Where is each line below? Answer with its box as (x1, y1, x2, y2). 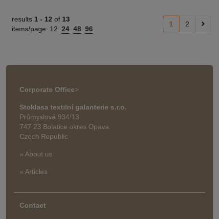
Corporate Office (20, 86, 75, 93)
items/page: (12, 25, 50, 33)
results (12, 15, 34, 23)
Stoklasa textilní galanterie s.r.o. (20, 103, 127, 111)
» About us (20, 150, 52, 158)
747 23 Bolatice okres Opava (20, 123, 109, 131)
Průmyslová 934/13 (20, 113, 79, 121)
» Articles (20, 168, 47, 175)
